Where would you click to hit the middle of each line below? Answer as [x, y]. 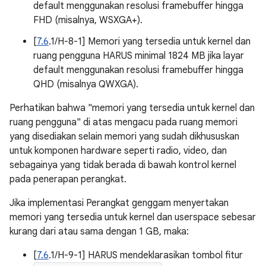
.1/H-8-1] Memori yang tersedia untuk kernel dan [150, 42]
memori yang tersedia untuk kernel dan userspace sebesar [133, 217]
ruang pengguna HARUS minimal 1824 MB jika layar [139, 56]
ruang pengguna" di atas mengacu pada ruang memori [123, 122]
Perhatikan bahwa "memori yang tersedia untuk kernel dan [132, 108]
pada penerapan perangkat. [68, 179]
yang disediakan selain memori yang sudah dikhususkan [124, 137]
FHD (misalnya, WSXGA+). [88, 20]
